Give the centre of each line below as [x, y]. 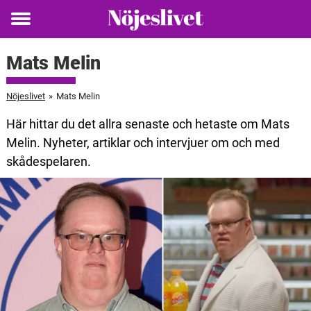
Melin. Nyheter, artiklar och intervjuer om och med [143, 143]
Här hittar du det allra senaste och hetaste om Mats [148, 124]
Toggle [30, 28]
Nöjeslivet [25, 96]
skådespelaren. [48, 161]
